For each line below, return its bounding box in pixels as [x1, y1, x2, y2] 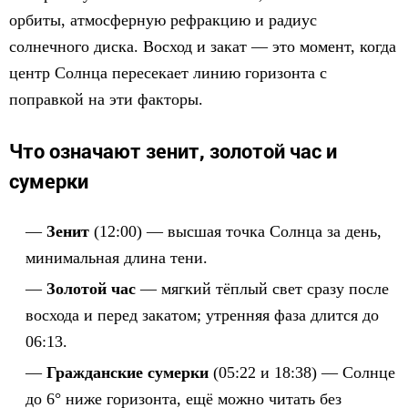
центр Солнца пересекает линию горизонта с [9, 64, 327, 82]
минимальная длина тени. [25, 249, 208, 267]
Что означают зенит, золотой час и [9, 138, 337, 164]
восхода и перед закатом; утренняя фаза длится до [25, 306, 379, 324]
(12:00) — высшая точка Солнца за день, [89, 222, 382, 240]
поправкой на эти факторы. [9, 90, 203, 108]
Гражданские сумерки [46, 363, 209, 382]
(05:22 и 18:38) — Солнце [209, 363, 395, 382]
